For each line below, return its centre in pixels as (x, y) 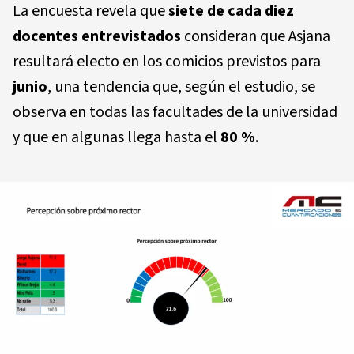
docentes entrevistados (97, 36)
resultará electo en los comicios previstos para (167, 61)
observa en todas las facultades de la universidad (175, 112)
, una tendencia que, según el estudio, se (181, 87)
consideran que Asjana (256, 36)
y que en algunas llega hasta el (117, 137)
